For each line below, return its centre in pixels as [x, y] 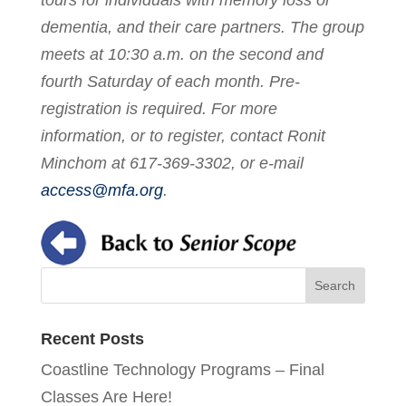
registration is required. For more [159, 108]
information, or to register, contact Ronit [183, 135]
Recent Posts [92, 338]
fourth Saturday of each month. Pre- [170, 81]
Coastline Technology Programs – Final [182, 369]
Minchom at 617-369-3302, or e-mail [172, 163]
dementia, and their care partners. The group [202, 27]
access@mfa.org [101, 190]
